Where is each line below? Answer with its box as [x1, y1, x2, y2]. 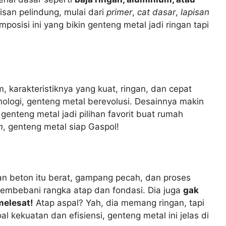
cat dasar [137, 7, 176, 18]
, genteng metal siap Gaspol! [3, 121, 119, 132]
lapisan [181, 7, 209, 18]
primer [106, 7, 132, 18]
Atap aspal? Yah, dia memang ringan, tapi [33, 198, 204, 208]
